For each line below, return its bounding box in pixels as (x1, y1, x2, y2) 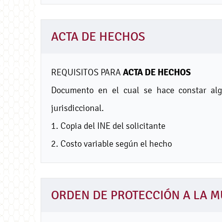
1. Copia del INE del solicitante (51, 120, 166, 131)
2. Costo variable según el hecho (51, 138, 172, 149)
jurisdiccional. (51, 102, 104, 113)
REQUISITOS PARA (51, 66, 123, 77)
